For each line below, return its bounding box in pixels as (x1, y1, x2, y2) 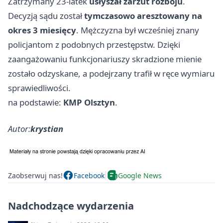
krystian (30, 123, 63, 135)
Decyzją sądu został (8, 10, 84, 22)
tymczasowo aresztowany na (84, 10, 202, 22)
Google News (118, 170, 162, 180)
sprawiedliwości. (8, 82, 71, 94)
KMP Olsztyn (63, 97, 115, 109)
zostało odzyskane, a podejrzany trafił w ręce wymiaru (8, 68, 215, 80)
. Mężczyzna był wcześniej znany (76, 24, 199, 36)
